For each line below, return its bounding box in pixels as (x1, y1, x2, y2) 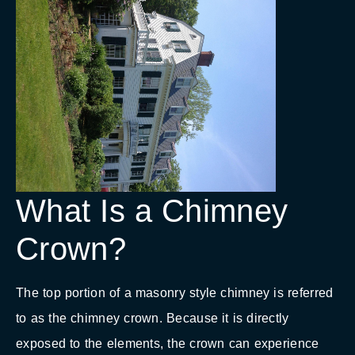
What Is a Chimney (16, 193, 288, 229)
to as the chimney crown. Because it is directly (16, 311, 289, 326)
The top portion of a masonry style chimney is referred (16, 286, 334, 300)
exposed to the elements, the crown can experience (16, 337, 319, 351)
